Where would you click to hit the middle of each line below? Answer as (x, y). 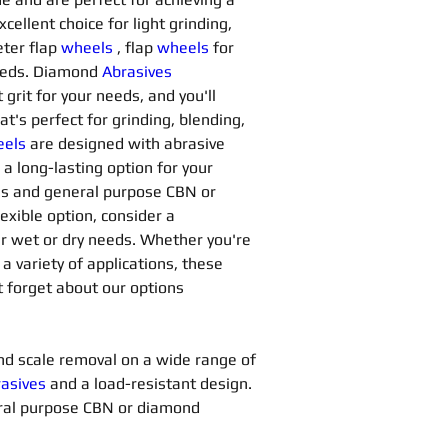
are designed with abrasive (129, 143)
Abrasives (139, 71)
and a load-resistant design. (153, 383)
